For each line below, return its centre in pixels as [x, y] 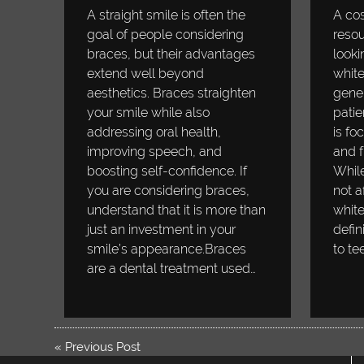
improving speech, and [155, 152]
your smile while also [149, 113]
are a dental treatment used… [172, 269]
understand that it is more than [177, 210]
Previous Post [103, 347]
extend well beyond [146, 74]
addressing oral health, [154, 132]
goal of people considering [166, 35]
